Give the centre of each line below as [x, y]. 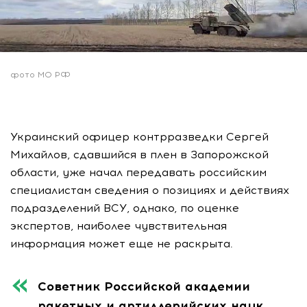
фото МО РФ [40, 74]
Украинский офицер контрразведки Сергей [139, 136]
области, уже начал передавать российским [138, 172]
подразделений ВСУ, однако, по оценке [125, 208]
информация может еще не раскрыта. [122, 243]
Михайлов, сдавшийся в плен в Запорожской [139, 154]
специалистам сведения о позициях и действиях [150, 190]
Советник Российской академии [144, 286]
